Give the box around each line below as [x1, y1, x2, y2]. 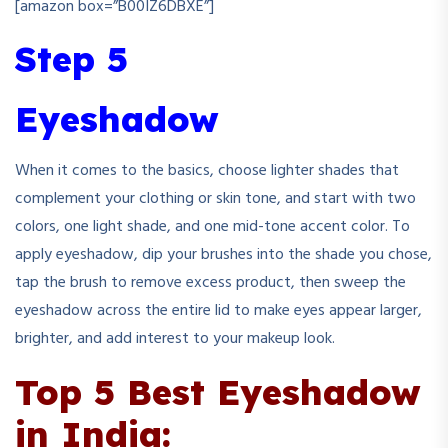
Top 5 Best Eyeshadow [15, 369, 421, 414]
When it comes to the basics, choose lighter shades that [15, 158, 399, 184]
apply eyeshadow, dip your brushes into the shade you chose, [15, 242, 432, 268]
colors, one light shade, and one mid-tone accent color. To [15, 214, 410, 240]
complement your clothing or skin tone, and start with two [15, 186, 416, 212]
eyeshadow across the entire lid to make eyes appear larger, [15, 298, 422, 324]
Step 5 [15, 37, 128, 81]
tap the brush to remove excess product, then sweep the [15, 270, 406, 296]
